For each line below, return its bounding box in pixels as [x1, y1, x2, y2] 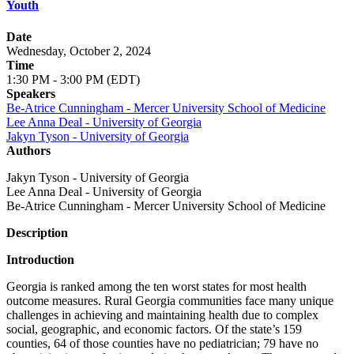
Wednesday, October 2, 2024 [6, 43, 151, 58]
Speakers [6, 86, 55, 100]
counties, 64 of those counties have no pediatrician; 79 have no [6, 336, 318, 350]
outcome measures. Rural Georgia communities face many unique [6, 293, 333, 307]
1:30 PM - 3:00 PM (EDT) [6, 72, 140, 86]
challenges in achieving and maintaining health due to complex [6, 307, 318, 322]
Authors [6, 143, 51, 157]
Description [6, 225, 68, 239]
